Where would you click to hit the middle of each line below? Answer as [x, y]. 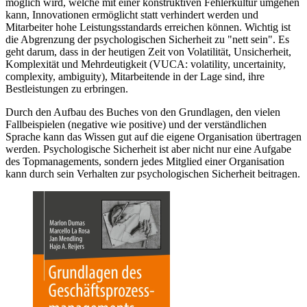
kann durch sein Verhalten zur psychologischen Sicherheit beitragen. [153, 174]
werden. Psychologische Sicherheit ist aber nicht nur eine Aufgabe [148, 149]
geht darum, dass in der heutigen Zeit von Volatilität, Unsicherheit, [148, 52]
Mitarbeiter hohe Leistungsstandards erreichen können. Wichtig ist [148, 27]
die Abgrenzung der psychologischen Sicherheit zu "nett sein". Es [147, 40]
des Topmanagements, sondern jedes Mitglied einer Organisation [145, 162]
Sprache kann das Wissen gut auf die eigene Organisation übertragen [153, 137]
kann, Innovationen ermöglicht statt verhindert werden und [132, 15]
